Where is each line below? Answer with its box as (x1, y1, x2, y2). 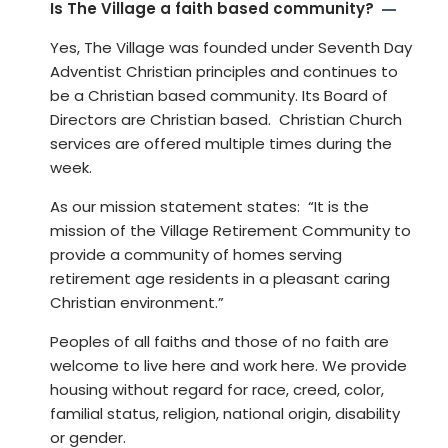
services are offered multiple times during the (50, 132, 392, 154)
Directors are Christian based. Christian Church (50, 108, 402, 130)
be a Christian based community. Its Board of (50, 84, 388, 106)
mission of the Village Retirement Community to (50, 219, 411, 241)
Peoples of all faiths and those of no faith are (50, 330, 389, 352)
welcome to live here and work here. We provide (50, 354, 407, 376)
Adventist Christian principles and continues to (50, 60, 398, 82)
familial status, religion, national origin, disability (50, 402, 400, 424)
